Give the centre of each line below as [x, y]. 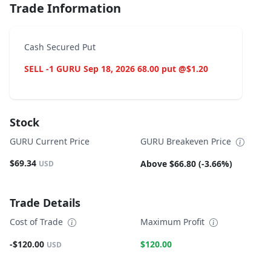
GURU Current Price [50, 141]
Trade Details [45, 203]
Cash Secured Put [60, 47]
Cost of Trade [38, 222]
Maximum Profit [174, 222]
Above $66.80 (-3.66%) [186, 164]
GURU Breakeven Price [187, 141]
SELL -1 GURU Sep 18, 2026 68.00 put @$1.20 [116, 68]
